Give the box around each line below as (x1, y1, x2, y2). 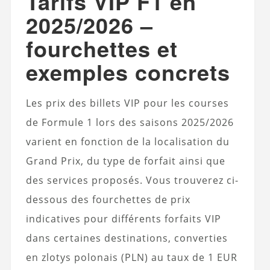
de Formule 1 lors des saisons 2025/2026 (25, 115, 234, 129)
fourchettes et (25, 32, 178, 64)
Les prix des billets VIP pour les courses (25, 96, 229, 110)
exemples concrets (25, 55, 230, 87)
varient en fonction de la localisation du (25, 134, 230, 148)
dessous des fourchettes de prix (25, 192, 190, 206)
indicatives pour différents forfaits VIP (25, 212, 221, 225)
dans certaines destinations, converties (25, 231, 228, 245)
